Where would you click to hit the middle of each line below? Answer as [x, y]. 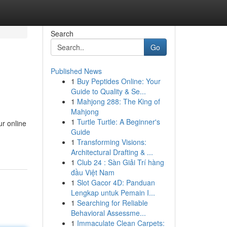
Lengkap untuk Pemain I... [113, 193]
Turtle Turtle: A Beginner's [118, 122]
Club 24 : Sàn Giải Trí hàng [120, 162]
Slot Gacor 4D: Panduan [116, 182]
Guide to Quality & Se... [108, 91]
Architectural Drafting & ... [112, 152]
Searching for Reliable [112, 203]
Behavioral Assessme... [108, 213]
